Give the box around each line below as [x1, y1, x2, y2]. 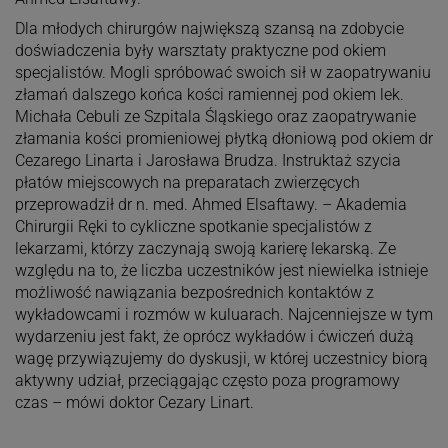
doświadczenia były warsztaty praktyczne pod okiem [14, 40, 386, 60]
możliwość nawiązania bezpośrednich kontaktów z [14, 282, 374, 302]
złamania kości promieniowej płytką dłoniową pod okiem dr [14, 128, 433, 148]
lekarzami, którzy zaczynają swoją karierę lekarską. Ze [14, 238, 396, 258]
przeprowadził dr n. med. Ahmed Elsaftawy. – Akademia [14, 194, 407, 214]
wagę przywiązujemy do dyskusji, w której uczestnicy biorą [14, 348, 428, 368]
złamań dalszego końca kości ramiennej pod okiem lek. [14, 84, 404, 104]
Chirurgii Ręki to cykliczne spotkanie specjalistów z [14, 216, 372, 236]
